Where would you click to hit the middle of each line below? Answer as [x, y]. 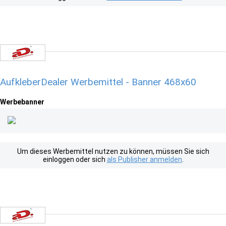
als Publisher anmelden [144, 159]
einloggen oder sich [75, 159]
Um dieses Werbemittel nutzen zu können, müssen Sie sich [113, 151]
